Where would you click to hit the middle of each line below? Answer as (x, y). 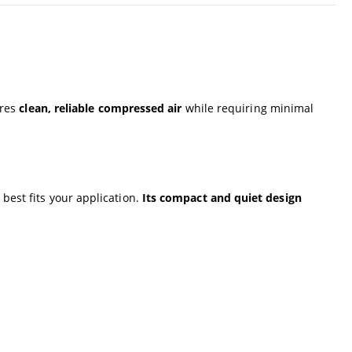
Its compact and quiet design (222, 197)
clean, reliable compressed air (101, 108)
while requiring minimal (248, 108)
